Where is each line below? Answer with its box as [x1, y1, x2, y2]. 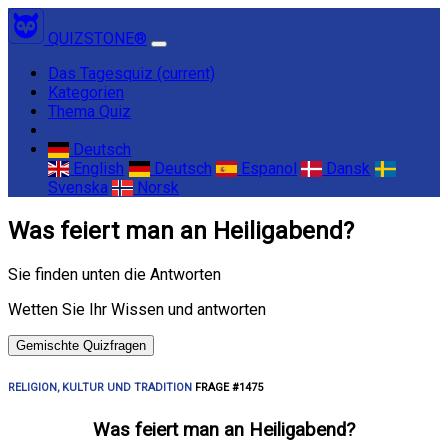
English [69, 159, 125, 178]
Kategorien [48, 83, 124, 102]
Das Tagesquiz [48, 64, 157, 83]
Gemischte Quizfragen [16, 337, 146, 353]
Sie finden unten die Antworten [8, 264, 221, 284]
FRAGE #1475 [192, 380, 263, 394]
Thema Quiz [48, 102, 131, 121]
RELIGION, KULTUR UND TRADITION [8, 380, 192, 394]
